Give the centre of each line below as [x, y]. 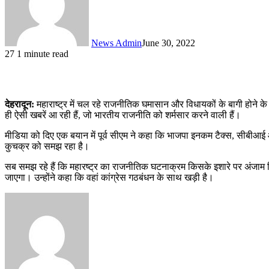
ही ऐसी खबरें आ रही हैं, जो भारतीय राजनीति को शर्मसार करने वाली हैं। [123, 115]
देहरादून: [20, 104]
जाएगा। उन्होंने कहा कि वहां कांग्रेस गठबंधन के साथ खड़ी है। [109, 177]
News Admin [116, 43]
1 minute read [43, 53]
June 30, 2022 [168, 43]
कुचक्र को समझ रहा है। [47, 146]
